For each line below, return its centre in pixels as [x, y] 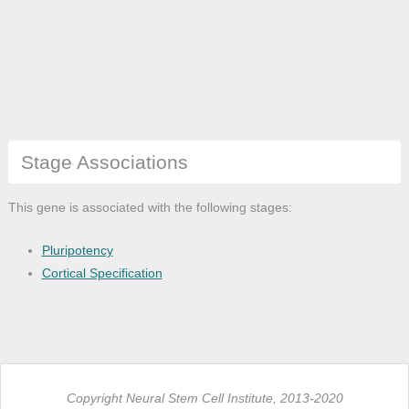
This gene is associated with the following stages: [150, 207]
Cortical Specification [102, 273]
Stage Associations [104, 162]
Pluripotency [77, 250]
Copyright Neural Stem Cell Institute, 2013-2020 [204, 399]
